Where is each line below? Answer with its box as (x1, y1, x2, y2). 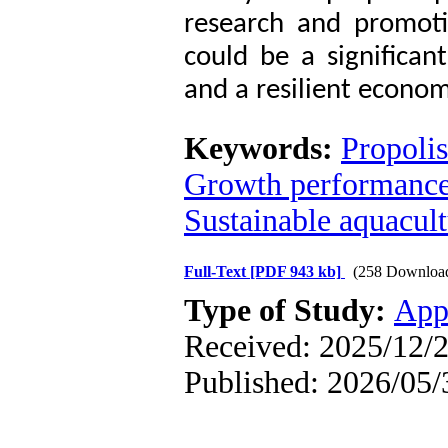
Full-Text (184, 263, 250, 280)
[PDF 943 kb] (250, 263, 341, 280)
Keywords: (184, 131, 341, 166)
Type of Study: (184, 293, 394, 328)
